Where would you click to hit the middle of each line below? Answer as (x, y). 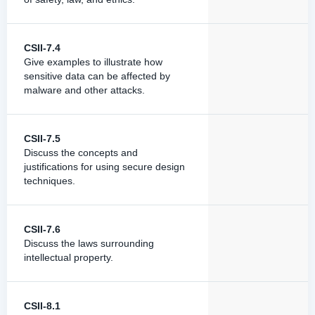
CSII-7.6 (42, 229)
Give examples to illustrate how (93, 62)
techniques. (50, 181)
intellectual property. (69, 257)
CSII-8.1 (42, 306)
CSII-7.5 (42, 139)
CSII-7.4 (42, 48)
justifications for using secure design (104, 167)
